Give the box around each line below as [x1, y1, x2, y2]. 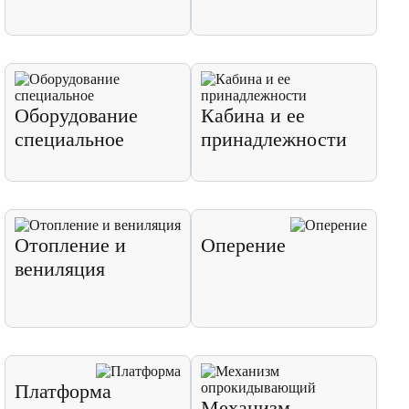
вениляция [15, 257, 105, 280]
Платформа [15, 380, 111, 403]
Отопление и [15, 234, 126, 257]
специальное [15, 128, 124, 151]
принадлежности [201, 128, 347, 151]
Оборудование [15, 104, 138, 127]
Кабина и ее [201, 104, 305, 127]
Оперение [201, 234, 286, 257]
